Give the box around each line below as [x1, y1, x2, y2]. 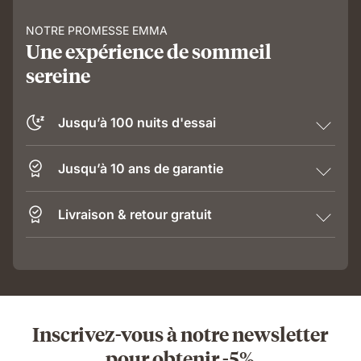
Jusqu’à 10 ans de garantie [58, 160, 223, 176]
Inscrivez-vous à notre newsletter [32, 321, 329, 346]
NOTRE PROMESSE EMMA [26, 23, 168, 37]
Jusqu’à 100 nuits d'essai [58, 114, 216, 131]
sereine [26, 62, 90, 88]
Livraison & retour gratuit [58, 206, 212, 222]
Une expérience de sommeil [26, 38, 272, 64]
